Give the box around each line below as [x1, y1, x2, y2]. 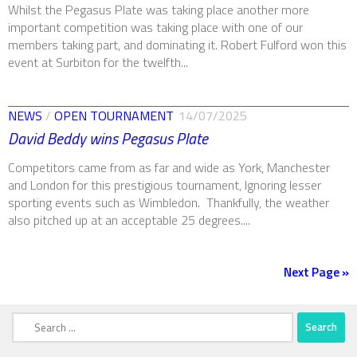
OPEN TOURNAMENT [54, 106, 174, 126]
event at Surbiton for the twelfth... [8, 53, 188, 73]
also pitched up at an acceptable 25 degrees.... [8, 210, 250, 229]
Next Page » [284, 261, 349, 281]
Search [11, 309, 47, 329]
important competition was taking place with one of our [8, 18, 303, 37]
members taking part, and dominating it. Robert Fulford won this [8, 35, 347, 55]
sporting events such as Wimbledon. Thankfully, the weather [8, 192, 329, 212]
